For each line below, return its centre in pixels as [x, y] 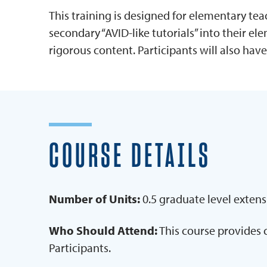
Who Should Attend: [103, 231]
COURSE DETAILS [130, 157]
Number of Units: [94, 199]
